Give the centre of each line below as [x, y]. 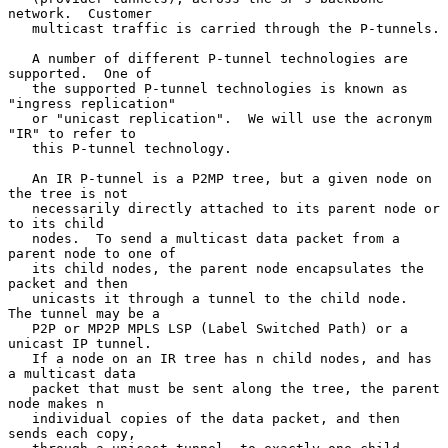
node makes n [56, 403]
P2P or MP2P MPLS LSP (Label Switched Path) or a [20, 328]
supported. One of [80, 73]
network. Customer [80, 13]
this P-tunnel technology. [20, 148]
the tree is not [68, 193]
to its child [56, 223]
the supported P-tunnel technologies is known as [20, 88]
